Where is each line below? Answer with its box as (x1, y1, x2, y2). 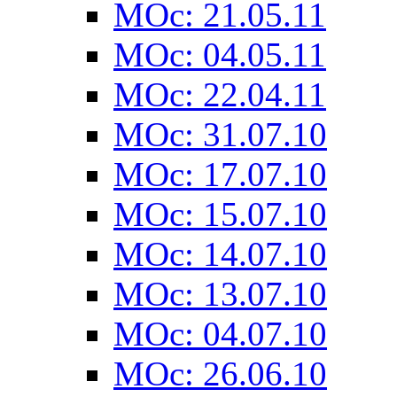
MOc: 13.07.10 (113, 275, 327, 314)
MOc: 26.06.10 (113, 354, 327, 393)
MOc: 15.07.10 (113, 195, 327, 234)
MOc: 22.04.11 (113, 75, 326, 114)
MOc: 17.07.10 (113, 155, 327, 194)
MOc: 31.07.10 (113, 115, 327, 154)
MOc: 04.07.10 (113, 315, 327, 354)
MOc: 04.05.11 (113, 35, 326, 74)
